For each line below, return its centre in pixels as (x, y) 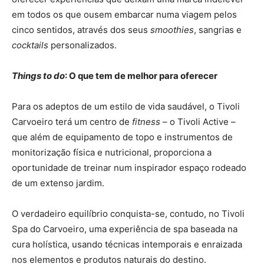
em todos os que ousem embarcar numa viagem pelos (124, 14)
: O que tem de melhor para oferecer (141, 75)
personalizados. (82, 45)
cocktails (30, 45)
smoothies (172, 29)
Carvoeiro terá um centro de (72, 121)
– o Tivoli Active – (198, 121)
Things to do (38, 75)
